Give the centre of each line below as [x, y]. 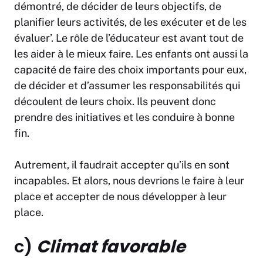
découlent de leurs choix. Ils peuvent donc [115, 102]
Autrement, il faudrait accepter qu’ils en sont [122, 165]
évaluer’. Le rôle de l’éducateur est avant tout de [129, 38]
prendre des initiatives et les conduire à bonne [124, 117]
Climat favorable [111, 247]
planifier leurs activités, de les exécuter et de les [130, 22]
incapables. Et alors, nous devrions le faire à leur [129, 181]
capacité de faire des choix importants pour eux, [130, 70]
